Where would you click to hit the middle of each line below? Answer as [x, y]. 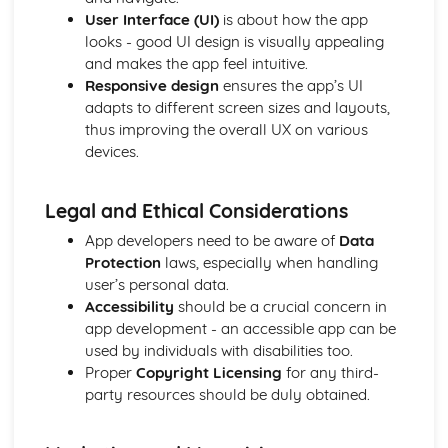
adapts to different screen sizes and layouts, [237, 108]
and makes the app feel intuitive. [196, 64]
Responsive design [151, 86]
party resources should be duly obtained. [227, 394]
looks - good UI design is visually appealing [234, 42]
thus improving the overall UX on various [226, 130]
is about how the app [293, 20]
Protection [122, 262]
